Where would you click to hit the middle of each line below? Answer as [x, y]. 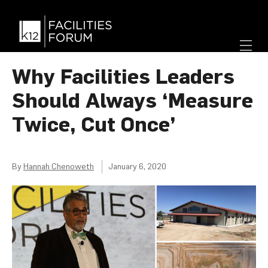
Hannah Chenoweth [59, 166]
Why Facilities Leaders [123, 76]
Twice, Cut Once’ [94, 124]
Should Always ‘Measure [133, 100]
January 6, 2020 [137, 166]
